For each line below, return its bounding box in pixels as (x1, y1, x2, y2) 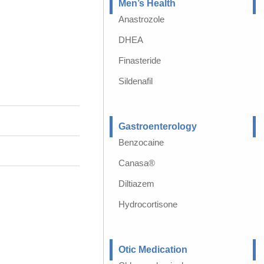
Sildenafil (118, 76, 153, 86)
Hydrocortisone (118, 199, 177, 209)
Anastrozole (118, 14, 164, 24)
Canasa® (118, 158, 155, 168)
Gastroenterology (118, 121, 197, 131)
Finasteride (118, 55, 161, 65)
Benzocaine (118, 137, 164, 147)
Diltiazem (118, 179, 154, 189)
